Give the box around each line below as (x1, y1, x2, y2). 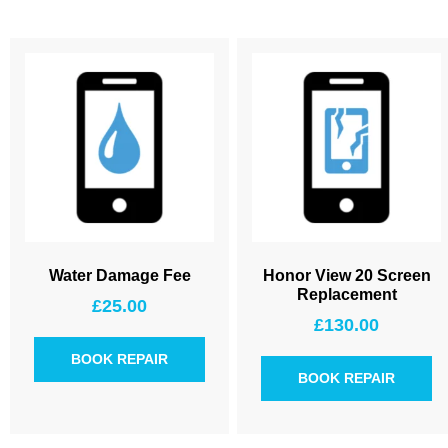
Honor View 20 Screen (262, 267, 431, 284)
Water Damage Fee (48, 267, 191, 284)
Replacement (296, 286, 397, 303)
